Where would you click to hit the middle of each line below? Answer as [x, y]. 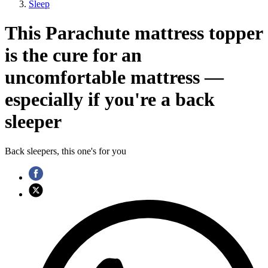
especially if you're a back [110, 100]
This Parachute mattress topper [134, 33]
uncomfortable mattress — [114, 77]
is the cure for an [73, 55]
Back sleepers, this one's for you [66, 151]
